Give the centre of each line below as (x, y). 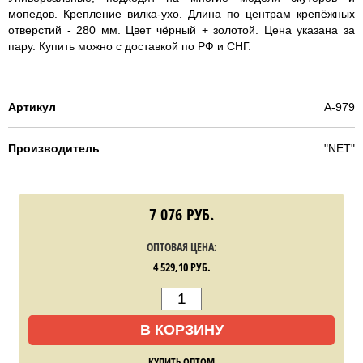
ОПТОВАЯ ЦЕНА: (181, 247)
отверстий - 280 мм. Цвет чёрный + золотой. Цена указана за (181, 30)
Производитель (54, 149)
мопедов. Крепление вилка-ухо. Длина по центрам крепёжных (181, 14)
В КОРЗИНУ (181, 330)
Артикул (32, 107)
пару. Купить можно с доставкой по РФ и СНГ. (131, 47)
